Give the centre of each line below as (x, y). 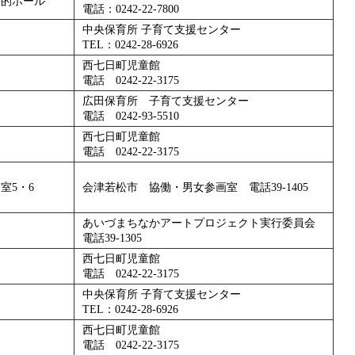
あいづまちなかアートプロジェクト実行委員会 (199, 223)
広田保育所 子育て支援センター (166, 101)
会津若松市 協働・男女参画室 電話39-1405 (195, 187)
